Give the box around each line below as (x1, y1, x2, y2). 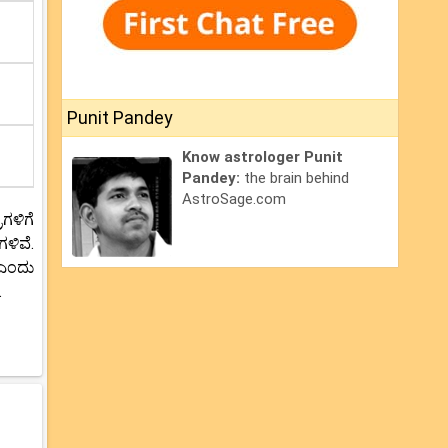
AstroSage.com (182, 190, 286, 209)
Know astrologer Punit (182, 148, 343, 167)
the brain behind (244, 169, 349, 188)
